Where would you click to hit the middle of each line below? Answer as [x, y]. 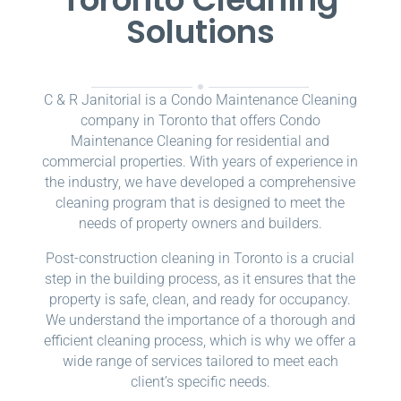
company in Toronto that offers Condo [200, 121]
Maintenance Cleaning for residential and [200, 141]
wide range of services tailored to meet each [200, 362]
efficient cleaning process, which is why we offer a [200, 341]
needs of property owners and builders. [200, 224]
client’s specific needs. [200, 382]
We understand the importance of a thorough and [200, 320]
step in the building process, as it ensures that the [200, 279]
